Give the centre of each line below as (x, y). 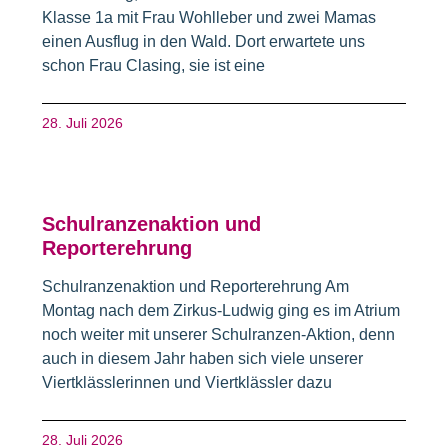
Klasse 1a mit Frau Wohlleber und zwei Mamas (209, 18)
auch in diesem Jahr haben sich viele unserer (203, 359)
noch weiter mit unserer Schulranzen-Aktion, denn (219, 335)
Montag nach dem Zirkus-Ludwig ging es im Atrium (221, 311)
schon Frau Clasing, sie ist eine (154, 66)
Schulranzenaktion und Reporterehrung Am (196, 287)
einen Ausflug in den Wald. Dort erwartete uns (204, 42)
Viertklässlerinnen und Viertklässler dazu (187, 383)
